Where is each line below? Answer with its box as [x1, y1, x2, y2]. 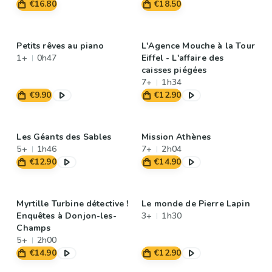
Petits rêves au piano [16, 40, 104, 52]
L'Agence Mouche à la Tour [141, 40, 255, 52]
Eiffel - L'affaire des [141, 52, 224, 64]
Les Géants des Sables [16, 131, 112, 143]
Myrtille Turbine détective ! [16, 198, 129, 209]
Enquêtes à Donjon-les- [16, 210, 117, 222]
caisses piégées [141, 64, 207, 76]
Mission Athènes [141, 131, 211, 143]
